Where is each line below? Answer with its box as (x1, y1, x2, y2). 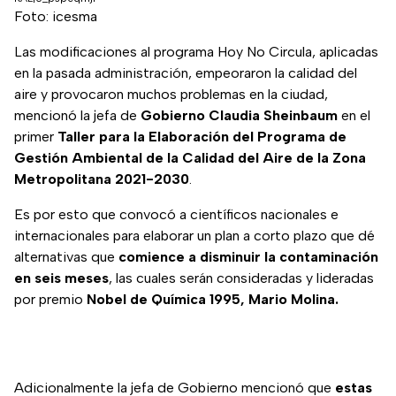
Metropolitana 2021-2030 (14, 171, 189, 188)
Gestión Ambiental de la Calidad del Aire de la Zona (14, 149, 366, 167)
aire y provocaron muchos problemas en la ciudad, (14, 86, 328, 103)
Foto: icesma (14, 8, 97, 26)
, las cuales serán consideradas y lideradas (109, 270, 374, 287)
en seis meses (14, 270, 109, 287)
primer (14, 128, 57, 146)
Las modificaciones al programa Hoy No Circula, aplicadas (14, 43, 378, 61)
